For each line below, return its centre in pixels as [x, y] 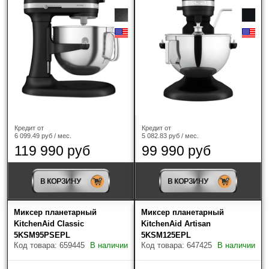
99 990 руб [176, 150]
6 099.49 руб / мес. [43, 135]
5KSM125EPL [166, 235]
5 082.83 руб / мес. [170, 135]
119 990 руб [52, 150]
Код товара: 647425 [177, 245]
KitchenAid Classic [49, 223]
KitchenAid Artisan [176, 223]
